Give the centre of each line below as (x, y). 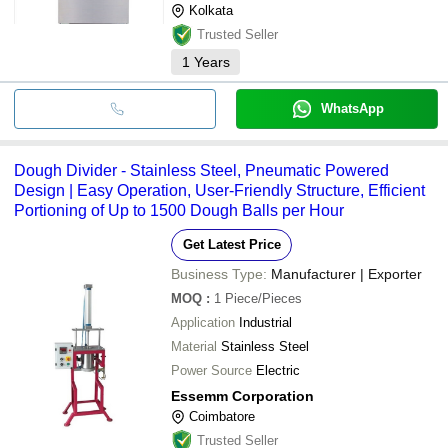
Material (194, 346)
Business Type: (219, 273)
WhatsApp (352, 108)
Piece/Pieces (263, 298)
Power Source (211, 370)
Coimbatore (222, 416)
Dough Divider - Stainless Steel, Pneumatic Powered (201, 170)
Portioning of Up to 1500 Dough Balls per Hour (179, 210)
